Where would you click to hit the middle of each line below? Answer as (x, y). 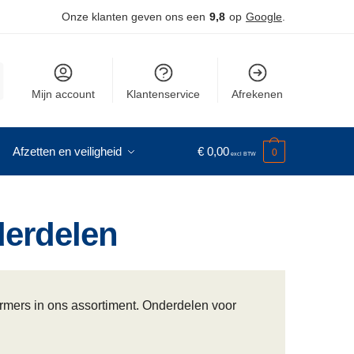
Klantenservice (164, 94)
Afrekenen (258, 94)
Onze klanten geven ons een (134, 17)
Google (264, 17)
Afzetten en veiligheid (67, 151)
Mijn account (64, 94)
